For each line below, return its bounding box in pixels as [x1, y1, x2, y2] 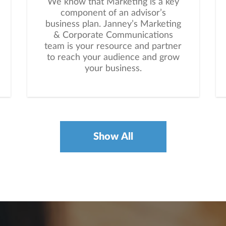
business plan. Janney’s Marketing [45, 20, 181, 29]
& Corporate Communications [53, 31, 173, 40]
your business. [84, 64, 142, 73]
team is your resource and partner [44, 42, 182, 51]
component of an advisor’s [60, 9, 166, 18]
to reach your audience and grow [46, 53, 180, 62]
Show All [93, 132, 133, 142]
